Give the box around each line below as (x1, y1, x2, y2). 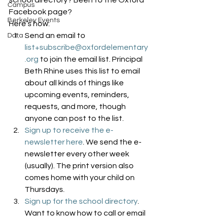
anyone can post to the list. (25, 114, 124, 122)
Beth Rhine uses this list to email (25, 67, 142, 75)
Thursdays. (25, 185, 65, 193)
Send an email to (25, 32, 87, 39)
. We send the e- (83, 138, 142, 146)
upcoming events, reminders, (25, 91, 131, 99)
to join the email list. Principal (38, 55, 144, 63)
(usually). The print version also (25, 162, 135, 170)
